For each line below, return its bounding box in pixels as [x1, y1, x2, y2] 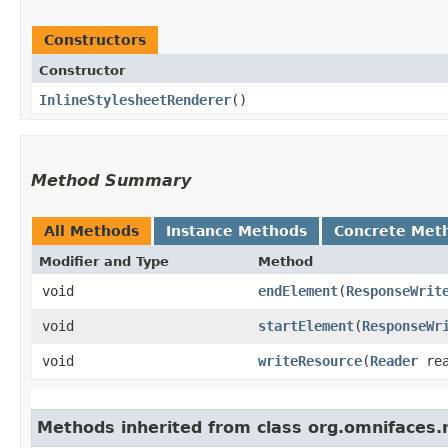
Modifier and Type [39, 253, 169, 269]
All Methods [44, 222, 139, 239]
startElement [258, 317, 354, 334]
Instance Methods [166, 222, 307, 239]
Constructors [44, 31, 146, 48]
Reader [370, 352, 418, 369]
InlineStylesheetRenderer [39, 91, 231, 108]
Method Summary [31, 170, 191, 190]
